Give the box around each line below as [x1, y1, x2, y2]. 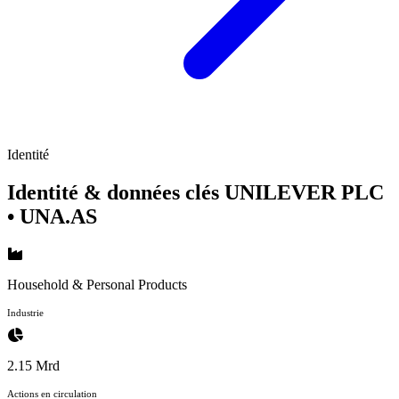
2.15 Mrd [7, 357, 60, 373]
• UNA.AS [7, 204, 97, 228]
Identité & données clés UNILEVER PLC [7, 180, 384, 204]
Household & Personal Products [7, 276, 187, 292]
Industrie [7, 306, 44, 318]
